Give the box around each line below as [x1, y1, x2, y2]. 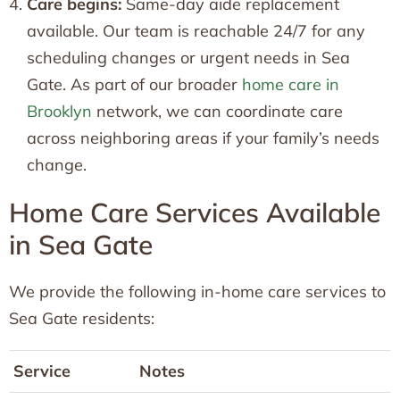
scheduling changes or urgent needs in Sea [27, 46, 350, 68]
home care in [242, 73, 339, 95]
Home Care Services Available [9, 195, 380, 229]
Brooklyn [27, 100, 92, 121]
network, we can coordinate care [92, 100, 343, 121]
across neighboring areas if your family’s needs [27, 127, 379, 148]
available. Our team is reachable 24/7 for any [27, 20, 365, 41]
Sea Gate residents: [9, 307, 154, 329]
